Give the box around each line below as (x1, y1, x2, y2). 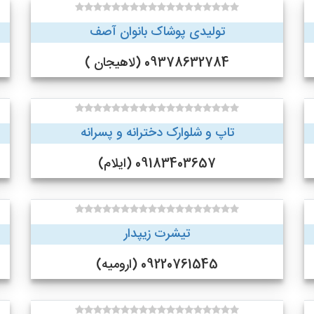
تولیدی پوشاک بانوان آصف (89, 22, 225, 43)
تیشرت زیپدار (124, 224, 190, 245)
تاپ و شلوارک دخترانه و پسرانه (80, 123, 234, 144)
